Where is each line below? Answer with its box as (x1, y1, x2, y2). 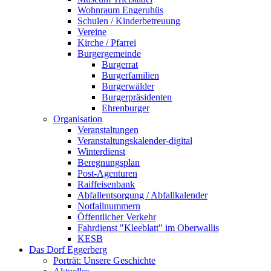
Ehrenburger (102, 103, 149, 113)
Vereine (77, 27, 106, 37)
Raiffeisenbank (77, 179, 135, 189)
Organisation (53, 114, 102, 124)
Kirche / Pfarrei (77, 38, 136, 48)
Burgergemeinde (77, 48, 141, 59)
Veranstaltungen (77, 125, 139, 135)
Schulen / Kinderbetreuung (77, 16, 180, 26)
